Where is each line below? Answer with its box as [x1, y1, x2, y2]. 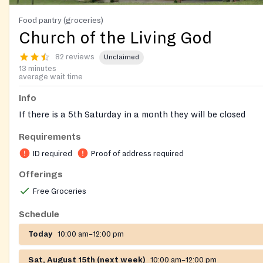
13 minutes [19, 64, 56, 73]
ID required [33, 149, 72, 158]
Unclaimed [104, 53, 139, 62]
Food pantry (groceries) [19, 15, 103, 25]
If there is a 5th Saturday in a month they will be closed [19, 109, 245, 119]
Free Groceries [33, 187, 86, 195]
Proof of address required [91, 149, 184, 158]
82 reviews [55, 53, 95, 62]
